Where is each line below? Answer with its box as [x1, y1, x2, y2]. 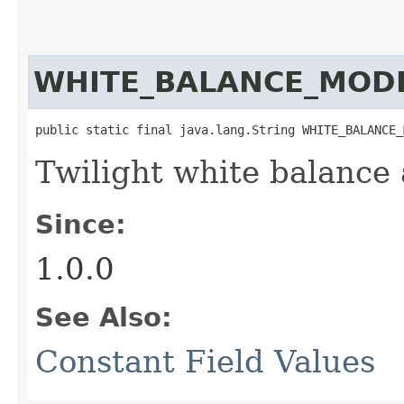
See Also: [35, 301, 172, 333]
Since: [35, 208, 126, 240]
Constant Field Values [35, 343, 375, 380]
